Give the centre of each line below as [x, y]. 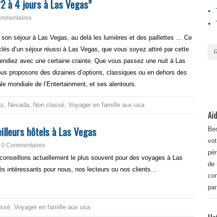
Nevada [18, 105]
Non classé [49, 105]
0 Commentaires [23, 145]
